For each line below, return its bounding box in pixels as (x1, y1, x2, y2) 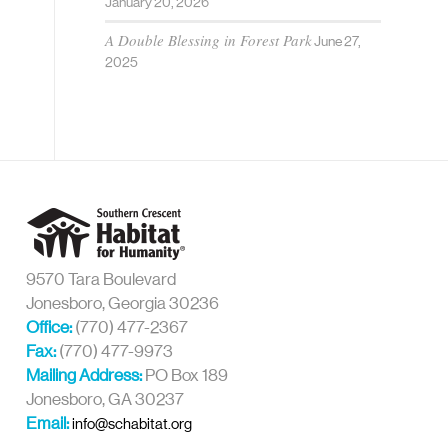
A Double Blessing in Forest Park (105, 30, 313, 50)
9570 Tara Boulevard (26, 269, 177, 289)
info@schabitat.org (72, 415, 193, 432)
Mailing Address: (26, 365, 146, 385)
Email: (26, 413, 70, 433)
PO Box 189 (145, 365, 229, 385)
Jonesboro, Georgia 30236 (26, 293, 220, 313)
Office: (26, 317, 73, 337)
